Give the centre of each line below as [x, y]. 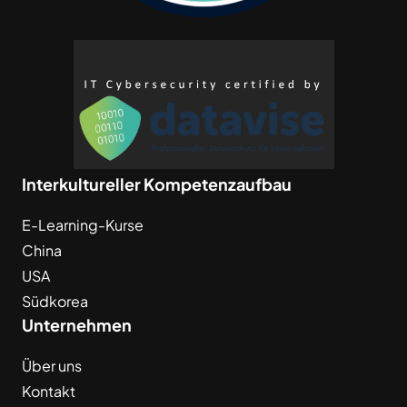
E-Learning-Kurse [83, 224]
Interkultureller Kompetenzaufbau [157, 184]
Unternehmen [77, 324]
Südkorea [55, 301]
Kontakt [49, 391]
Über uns [52, 365]
